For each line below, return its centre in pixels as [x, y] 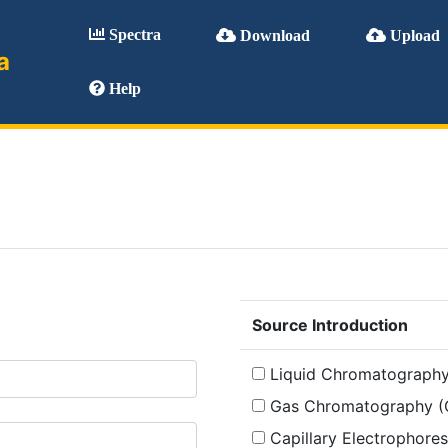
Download [273, 35]
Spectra [133, 34]
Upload [413, 35]
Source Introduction [329, 325]
